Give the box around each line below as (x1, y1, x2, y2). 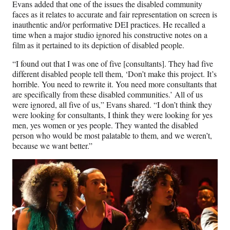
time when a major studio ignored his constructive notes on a (12, 29, 207, 41)
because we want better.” (12, 140, 95, 151)
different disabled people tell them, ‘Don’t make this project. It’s (12, 68, 217, 80)
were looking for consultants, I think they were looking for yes (12, 109, 213, 121)
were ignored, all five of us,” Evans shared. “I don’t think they (12, 99, 212, 110)
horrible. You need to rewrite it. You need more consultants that (12, 79, 217, 90)
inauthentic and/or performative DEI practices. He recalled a (12, 19, 205, 30)
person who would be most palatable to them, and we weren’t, (12, 130, 212, 141)
